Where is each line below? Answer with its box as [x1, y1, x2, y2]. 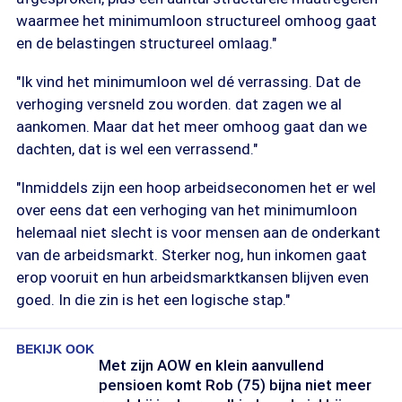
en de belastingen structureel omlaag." [16, 34, 276, 52]
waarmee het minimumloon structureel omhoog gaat [16, 12, 377, 30]
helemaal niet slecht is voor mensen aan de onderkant [16, 223, 380, 241]
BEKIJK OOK [16, 342, 94, 356]
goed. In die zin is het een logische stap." [16, 291, 290, 309]
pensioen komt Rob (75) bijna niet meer [99, 376, 371, 394]
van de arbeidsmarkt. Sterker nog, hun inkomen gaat [16, 246, 367, 264]
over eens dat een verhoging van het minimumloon [16, 201, 357, 219]
